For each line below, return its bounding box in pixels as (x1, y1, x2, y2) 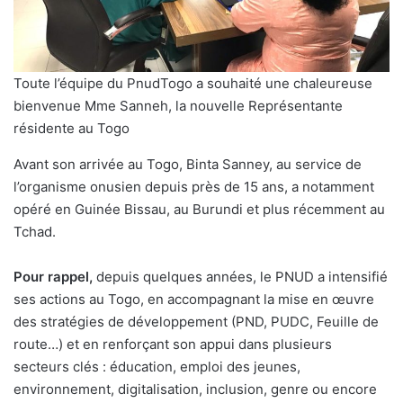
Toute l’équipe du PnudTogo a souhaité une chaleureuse (13, 75, 372, 93)
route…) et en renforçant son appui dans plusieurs (13, 336, 332, 354)
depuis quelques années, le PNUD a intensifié (93, 268, 388, 286)
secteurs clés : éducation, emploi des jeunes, (13, 358, 300, 376)
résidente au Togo (13, 120, 130, 138)
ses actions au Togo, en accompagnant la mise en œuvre (13, 291, 374, 309)
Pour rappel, (13, 268, 93, 286)
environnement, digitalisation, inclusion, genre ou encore (13, 381, 377, 399)
